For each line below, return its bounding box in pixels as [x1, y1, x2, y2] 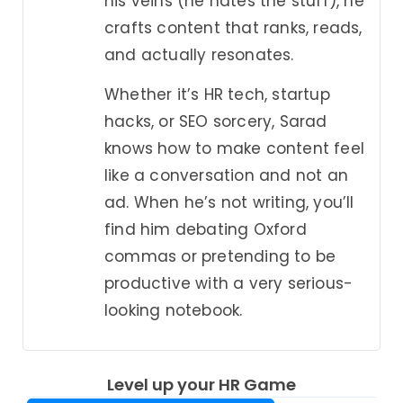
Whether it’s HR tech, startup [104, 84, 330, 106]
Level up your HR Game [107, 372, 296, 396]
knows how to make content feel [104, 138, 364, 160]
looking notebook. [104, 300, 243, 322]
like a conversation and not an [104, 165, 348, 187]
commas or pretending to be [104, 246, 336, 268]
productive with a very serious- [104, 273, 354, 295]
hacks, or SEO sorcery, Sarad [104, 111, 327, 133]
